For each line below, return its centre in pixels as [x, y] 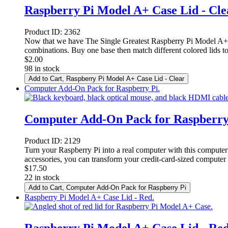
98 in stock [42, 69]
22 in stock [42, 178]
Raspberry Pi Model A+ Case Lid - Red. [89, 197]
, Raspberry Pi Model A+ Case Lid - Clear [123, 79]
